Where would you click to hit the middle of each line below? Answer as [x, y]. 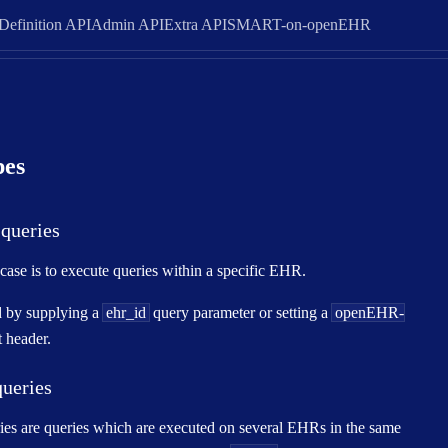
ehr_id [126, 312]
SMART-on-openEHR [298, 24]
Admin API [127, 24]
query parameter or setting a [240, 312]
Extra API [195, 24]
